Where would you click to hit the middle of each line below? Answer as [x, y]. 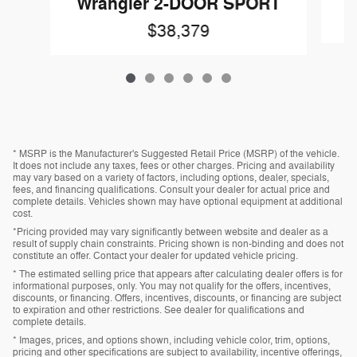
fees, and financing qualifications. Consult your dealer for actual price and [171, 189]
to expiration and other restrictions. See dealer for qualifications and [159, 310]
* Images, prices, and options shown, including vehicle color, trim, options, [171, 340]
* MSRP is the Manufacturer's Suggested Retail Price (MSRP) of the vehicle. [176, 153]
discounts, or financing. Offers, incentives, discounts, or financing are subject [177, 298]
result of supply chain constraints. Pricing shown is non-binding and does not [178, 243]
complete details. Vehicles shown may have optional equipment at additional [178, 201]
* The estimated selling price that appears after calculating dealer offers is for [178, 274]
